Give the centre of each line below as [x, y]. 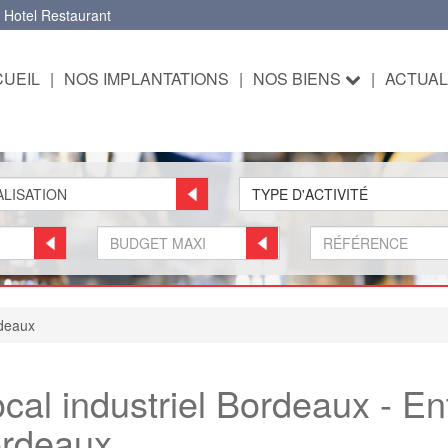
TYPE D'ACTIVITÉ [309, 194]
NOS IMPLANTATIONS [146, 78]
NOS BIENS [299, 78]
